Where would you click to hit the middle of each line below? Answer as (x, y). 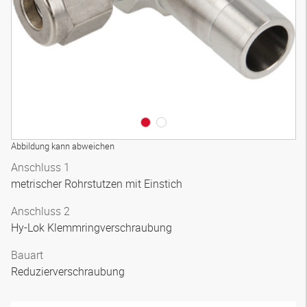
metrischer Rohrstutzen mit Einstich (98, 184)
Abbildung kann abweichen (63, 146)
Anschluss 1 (40, 167)
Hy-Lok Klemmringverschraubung (93, 228)
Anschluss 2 (40, 211)
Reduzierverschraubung (69, 271)
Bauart (27, 255)
